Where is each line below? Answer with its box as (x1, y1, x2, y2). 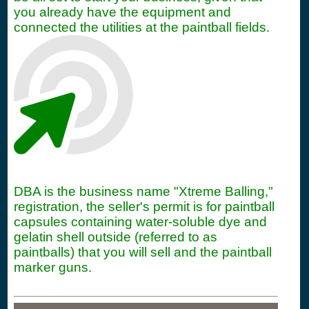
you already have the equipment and (14, 5, 231, 19)
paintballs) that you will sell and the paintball (14, 245, 272, 259)
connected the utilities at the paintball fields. (14, 20, 270, 34)
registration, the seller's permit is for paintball (14, 199, 275, 214)
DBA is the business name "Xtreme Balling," (14, 184, 273, 199)
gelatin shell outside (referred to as (14, 230, 217, 244)
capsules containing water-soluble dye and (14, 215, 267, 229)
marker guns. (14, 260, 92, 275)
